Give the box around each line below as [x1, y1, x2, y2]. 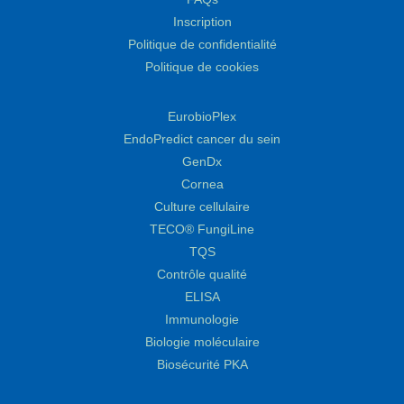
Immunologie [165, 313, 239, 327]
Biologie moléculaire [144, 335, 260, 350]
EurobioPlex [168, 110, 236, 124]
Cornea [180, 178, 224, 192]
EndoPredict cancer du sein [124, 133, 280, 147]
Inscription [172, 15, 232, 30]
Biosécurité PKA [156, 358, 248, 372]
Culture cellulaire [154, 200, 250, 215]
